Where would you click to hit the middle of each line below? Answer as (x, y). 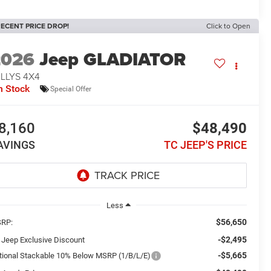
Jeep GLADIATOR (113, 60)
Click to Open (228, 26)
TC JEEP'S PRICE (205, 145)
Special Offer (71, 89)
